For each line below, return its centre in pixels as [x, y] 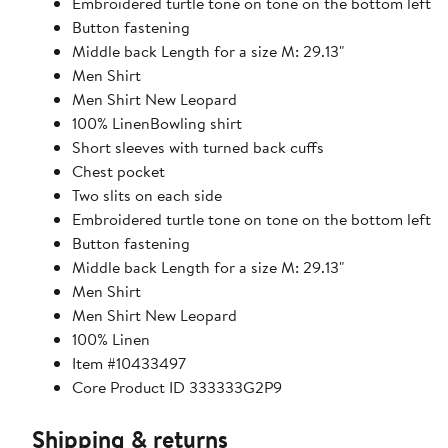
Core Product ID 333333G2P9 [177, 386]
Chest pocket [118, 170]
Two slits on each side [147, 194]
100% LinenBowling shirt [157, 122]
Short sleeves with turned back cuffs [198, 146]
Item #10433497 [129, 362]
